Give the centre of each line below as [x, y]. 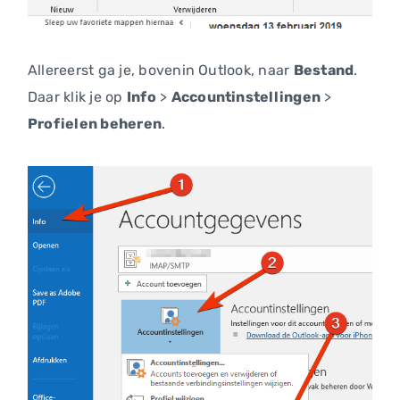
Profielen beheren [95, 124]
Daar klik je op [77, 97]
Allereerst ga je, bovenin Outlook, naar [161, 71]
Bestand [324, 71]
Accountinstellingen [246, 97]
